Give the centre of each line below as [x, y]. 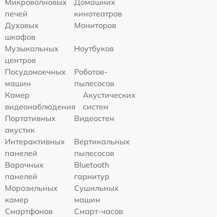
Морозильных [31, 188]
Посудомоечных [35, 71]
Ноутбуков [94, 48]
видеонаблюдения [40, 106]
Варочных [24, 164]
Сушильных [97, 188]
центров [20, 60]
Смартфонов [29, 211]
